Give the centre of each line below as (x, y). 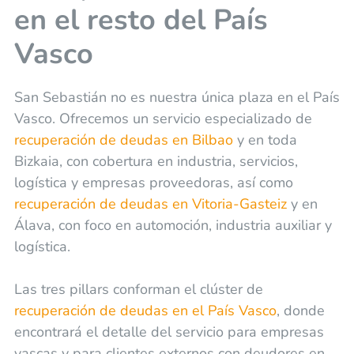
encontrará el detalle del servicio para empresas (169, 332)
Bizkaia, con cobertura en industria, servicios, (156, 162)
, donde (300, 311)
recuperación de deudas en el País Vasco (145, 311)
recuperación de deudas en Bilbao (123, 140)
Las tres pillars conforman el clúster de (138, 290)
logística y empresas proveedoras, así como (153, 183)
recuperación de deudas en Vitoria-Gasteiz (150, 204)
